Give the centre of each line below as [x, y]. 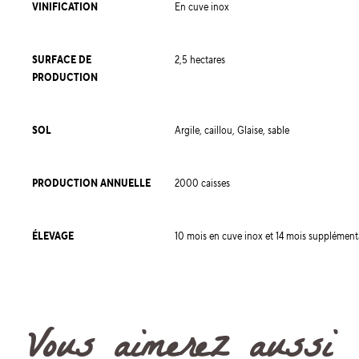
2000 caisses [202, 184]
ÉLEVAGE [53, 236]
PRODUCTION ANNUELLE [91, 184]
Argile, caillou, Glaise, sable [232, 131]
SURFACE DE [62, 60]
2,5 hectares [200, 60]
